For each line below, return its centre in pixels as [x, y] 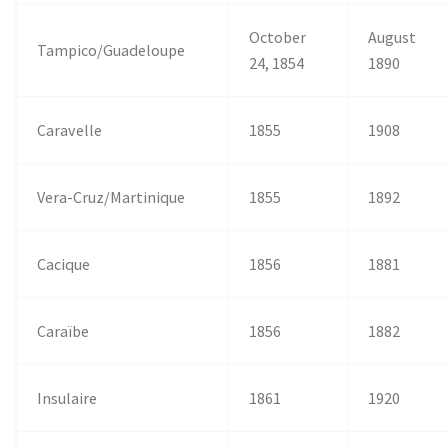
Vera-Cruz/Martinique [111, 196]
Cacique [64, 263]
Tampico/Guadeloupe [111, 49]
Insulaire [67, 397]
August [392, 36]
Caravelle [70, 129]
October [278, 36]
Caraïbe [63, 330]
